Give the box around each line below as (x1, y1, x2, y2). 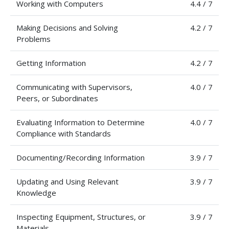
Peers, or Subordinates (16, 93, 98, 103)
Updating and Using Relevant (16, 176, 119, 187)
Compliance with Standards (16, 128, 111, 139)
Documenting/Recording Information (16, 152, 145, 163)
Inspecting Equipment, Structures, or (16, 212, 146, 222)
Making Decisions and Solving (16, 22, 118, 33)
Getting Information (16, 58, 86, 68)
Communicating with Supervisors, (16, 82, 132, 92)
